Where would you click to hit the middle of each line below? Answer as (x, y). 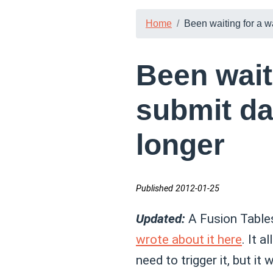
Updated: (161, 219)
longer (180, 145)
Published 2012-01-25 (178, 189)
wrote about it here (189, 240)
